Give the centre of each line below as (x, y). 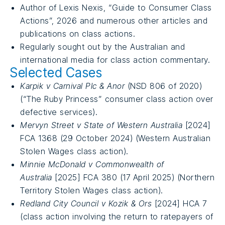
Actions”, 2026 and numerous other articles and (114, 20)
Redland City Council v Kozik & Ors (86, 203)
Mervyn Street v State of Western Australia (101, 125)
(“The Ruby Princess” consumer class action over (117, 99)
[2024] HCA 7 (179, 203)
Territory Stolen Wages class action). (92, 190)
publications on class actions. (78, 33)
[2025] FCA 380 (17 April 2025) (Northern (133, 177)
